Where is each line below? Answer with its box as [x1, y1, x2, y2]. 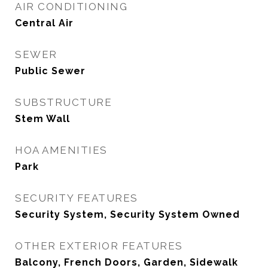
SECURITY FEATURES [15, 192, 138, 204]
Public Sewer [15, 65, 86, 77]
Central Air [15, 17, 74, 29]
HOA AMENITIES [15, 144, 108, 156]
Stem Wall [15, 113, 70, 124]
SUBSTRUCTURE [15, 96, 112, 108]
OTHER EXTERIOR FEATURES [15, 240, 183, 252]
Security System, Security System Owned [15, 209, 240, 220]
